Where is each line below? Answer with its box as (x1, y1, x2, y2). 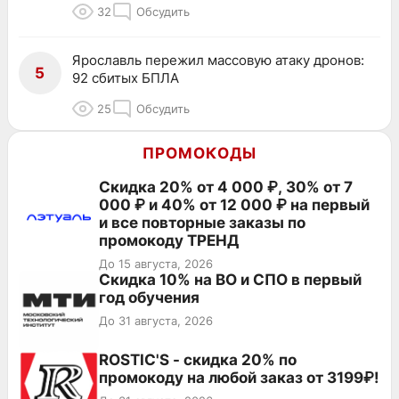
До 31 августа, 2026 (99, 313, 213, 328)
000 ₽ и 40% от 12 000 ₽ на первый (99, 195, 370, 214)
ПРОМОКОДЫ (142, 143, 256, 162)
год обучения (99, 288, 199, 306)
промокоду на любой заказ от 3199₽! (99, 368, 379, 387)
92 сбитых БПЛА (72, 69, 179, 86)
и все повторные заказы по (99, 213, 305, 232)
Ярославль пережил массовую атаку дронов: (72, 51, 364, 69)
